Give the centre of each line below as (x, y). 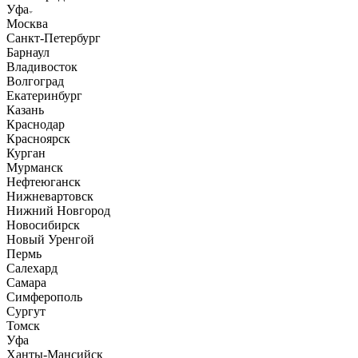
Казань (25, 110)
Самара (26, 283)
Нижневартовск (50, 197)
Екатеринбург (44, 96)
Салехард (32, 268)
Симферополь (44, 297)
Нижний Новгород (58, 211)
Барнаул (28, 53)
